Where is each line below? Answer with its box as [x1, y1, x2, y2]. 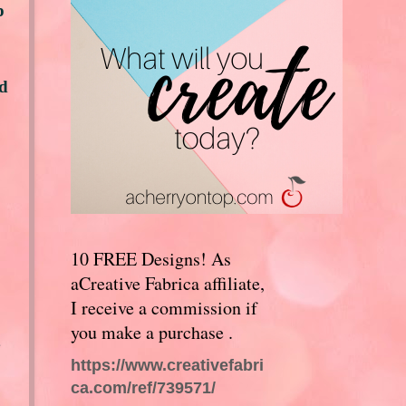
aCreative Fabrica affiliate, [70, 270, 265, 295]
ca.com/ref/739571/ [70, 377, 216, 397]
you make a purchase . [70, 319, 233, 344]
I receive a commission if [70, 295, 257, 320]
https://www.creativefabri [70, 354, 264, 374]
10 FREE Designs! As [70, 246, 231, 271]
